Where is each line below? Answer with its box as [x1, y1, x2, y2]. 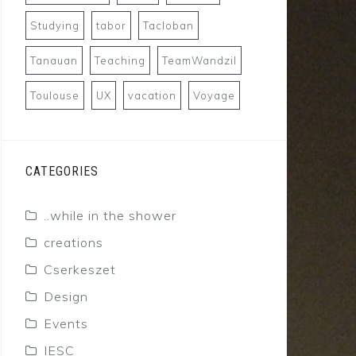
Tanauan [30, 54, 78, 68]
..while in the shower [44, 207, 176, 224]
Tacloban [143, 19, 194, 33]
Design [44, 288, 88, 305]
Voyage [193, 89, 235, 103]
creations [44, 234, 103, 251]
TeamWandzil [162, 54, 237, 68]
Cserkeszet [44, 261, 116, 278]
